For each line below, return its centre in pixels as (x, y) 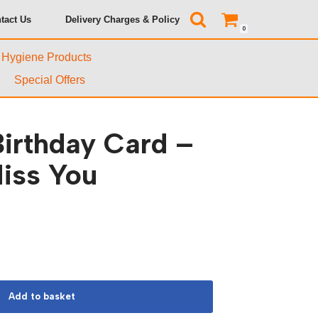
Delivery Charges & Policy (122, 19)
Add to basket (42, 296)
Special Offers (50, 80)
